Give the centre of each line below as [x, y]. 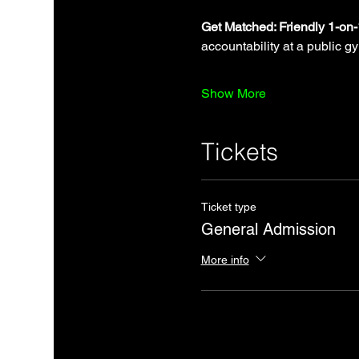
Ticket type [228, 207]
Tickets [239, 152]
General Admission [268, 230]
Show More [233, 94]
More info [225, 259]
